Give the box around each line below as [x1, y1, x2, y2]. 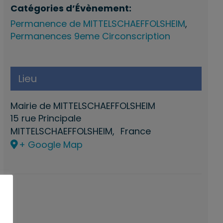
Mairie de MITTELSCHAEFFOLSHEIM [10, 100, 155, 112]
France [120, 125, 151, 138]
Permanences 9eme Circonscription [10, 30, 170, 43]
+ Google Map [18, 138, 83, 151]
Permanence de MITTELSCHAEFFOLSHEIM [10, 17, 185, 30]
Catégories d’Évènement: [10, 2, 131, 15]
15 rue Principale [10, 112, 81, 125]
